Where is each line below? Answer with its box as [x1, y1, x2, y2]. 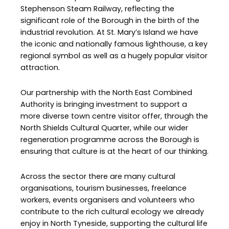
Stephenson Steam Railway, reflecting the [20, 4, 174, 14]
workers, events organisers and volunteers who [20, 194, 195, 205]
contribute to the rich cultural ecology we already [20, 206, 204, 217]
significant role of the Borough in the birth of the [20, 15, 199, 26]
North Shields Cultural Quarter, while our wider [20, 122, 188, 133]
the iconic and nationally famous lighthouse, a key [20, 39, 208, 50]
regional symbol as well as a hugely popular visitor [20, 51, 208, 61]
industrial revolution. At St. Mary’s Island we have [20, 27, 198, 38]
